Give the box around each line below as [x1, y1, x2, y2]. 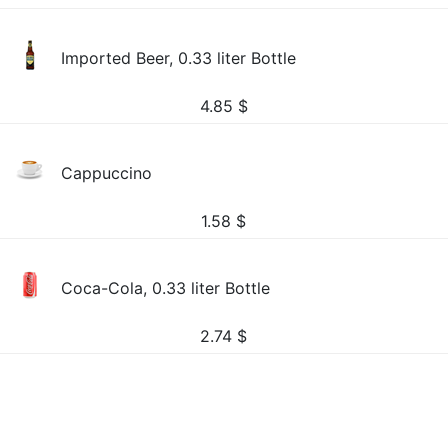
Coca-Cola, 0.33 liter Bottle [61, 278, 271, 298]
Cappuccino [61, 163, 153, 183]
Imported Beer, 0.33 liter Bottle [61, 48, 297, 68]
